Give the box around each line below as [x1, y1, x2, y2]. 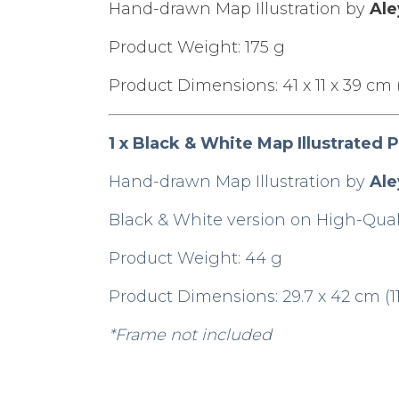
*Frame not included [109, 324, 272, 345]
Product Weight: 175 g [109, 37, 285, 57]
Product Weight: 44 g [109, 248, 282, 268]
